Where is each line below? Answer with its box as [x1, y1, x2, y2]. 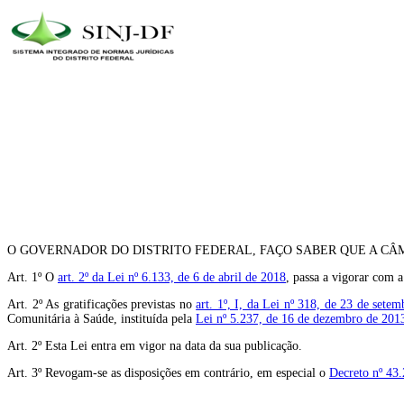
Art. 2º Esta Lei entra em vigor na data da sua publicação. [7, 339, 302, 353]
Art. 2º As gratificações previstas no [7, 298, 197, 311]
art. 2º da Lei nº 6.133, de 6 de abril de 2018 [58, 271, 286, 284]
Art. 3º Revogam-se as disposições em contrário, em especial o [7, 366, 329, 380]
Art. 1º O [7, 271, 58, 284]
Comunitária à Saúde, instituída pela [7, 312, 196, 326]
